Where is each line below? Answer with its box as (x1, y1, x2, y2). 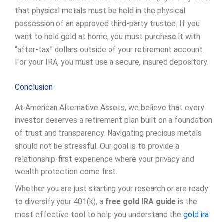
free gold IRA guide (105, 197, 176, 207)
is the (176, 197, 197, 207)
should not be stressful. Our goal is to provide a (15, 141, 179, 151)
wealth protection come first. (15, 167, 117, 177)
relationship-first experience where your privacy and (15, 154, 194, 164)
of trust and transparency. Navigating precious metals (15, 128, 202, 138)
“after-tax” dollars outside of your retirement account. (15, 45, 204, 55)
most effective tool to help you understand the (15, 210, 183, 220)
